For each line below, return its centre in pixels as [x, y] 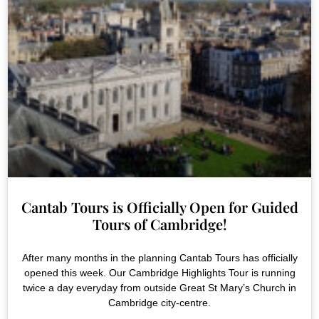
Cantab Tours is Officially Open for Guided [159, 207]
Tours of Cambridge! [159, 224]
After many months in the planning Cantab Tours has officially [159, 258]
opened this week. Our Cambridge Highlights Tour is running [159, 273]
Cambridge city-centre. [159, 303]
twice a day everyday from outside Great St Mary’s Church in [159, 288]
